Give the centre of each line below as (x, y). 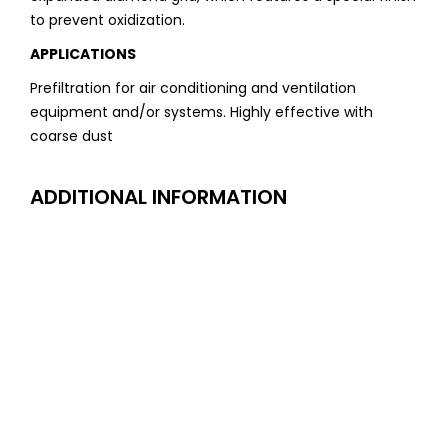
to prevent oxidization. (107, 20)
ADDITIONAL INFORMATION (158, 197)
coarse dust (71, 136)
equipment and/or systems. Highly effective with (201, 112)
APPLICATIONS (83, 54)
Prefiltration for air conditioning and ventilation (193, 88)
